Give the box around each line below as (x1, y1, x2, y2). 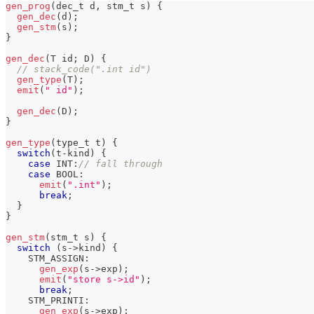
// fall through (78, 158, 163, 170)
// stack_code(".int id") (17, 64, 151, 75)
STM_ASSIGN (6, 253, 84, 264)
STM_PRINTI (6, 295, 84, 306)
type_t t (56, 137, 101, 149)
